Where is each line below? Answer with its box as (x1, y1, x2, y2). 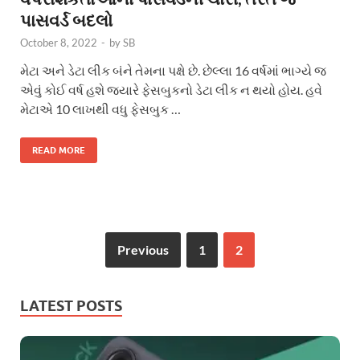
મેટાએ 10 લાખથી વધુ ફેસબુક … (20, 100, 181, 117)
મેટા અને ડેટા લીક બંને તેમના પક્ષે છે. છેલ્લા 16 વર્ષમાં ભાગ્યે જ (20, 62, 326, 78)
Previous (117, 241, 169, 257)
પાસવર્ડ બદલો (20, 9, 112, 30)
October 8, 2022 (20, 35, 97, 49)
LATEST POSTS (20, 297, 122, 314)
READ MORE (32, 144, 85, 156)
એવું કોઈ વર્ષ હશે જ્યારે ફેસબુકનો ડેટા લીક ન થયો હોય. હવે (20, 81, 322, 97)
